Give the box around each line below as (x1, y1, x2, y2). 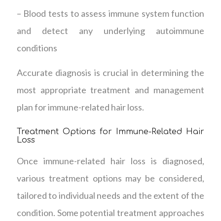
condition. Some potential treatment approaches (16, 207, 205, 218)
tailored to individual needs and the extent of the (16, 189, 205, 201)
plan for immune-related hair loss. (16, 102, 144, 113)
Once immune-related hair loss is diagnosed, (16, 155, 205, 166)
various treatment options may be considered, (16, 172, 205, 184)
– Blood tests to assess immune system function (16, 8, 205, 19)
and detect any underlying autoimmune (16, 25, 205, 37)
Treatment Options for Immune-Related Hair (16, 127, 205, 137)
